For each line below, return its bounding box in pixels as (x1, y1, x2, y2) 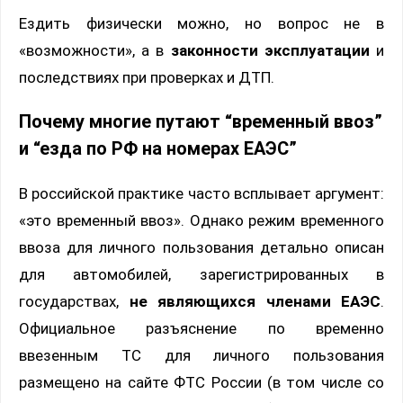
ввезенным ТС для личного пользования (19, 346, 384, 365)
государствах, (19, 292, 130, 311)
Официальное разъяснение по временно (19, 319, 384, 338)
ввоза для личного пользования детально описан (19, 238, 384, 257)
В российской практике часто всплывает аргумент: (19, 184, 384, 203)
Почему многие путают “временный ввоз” (19, 111, 382, 132)
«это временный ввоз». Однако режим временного (19, 211, 384, 230)
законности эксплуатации (170, 40, 370, 59)
